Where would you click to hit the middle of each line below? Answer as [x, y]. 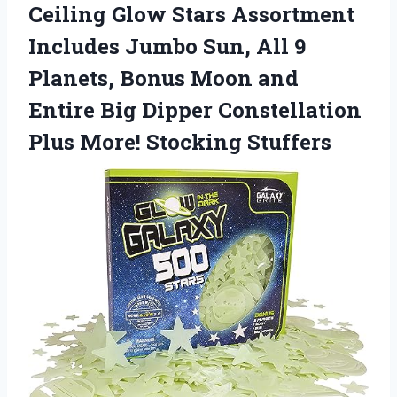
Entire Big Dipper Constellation [195, 110]
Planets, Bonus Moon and [163, 78]
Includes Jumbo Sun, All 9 [167, 47]
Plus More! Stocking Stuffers [180, 142]
